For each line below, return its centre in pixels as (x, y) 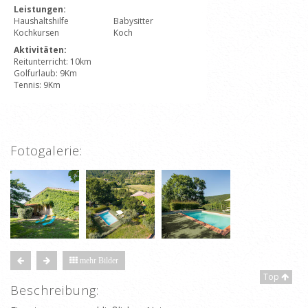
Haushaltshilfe (41, 21)
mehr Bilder (98, 261)
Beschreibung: (55, 290)
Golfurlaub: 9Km (45, 73)
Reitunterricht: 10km (53, 62)
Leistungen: (40, 9)
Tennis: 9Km (37, 85)
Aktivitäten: (40, 50)
